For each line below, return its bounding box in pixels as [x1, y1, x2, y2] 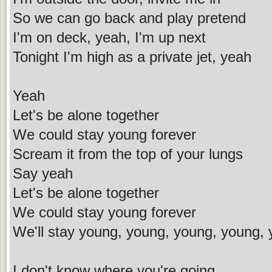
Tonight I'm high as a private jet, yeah [13, 48, 251, 65]
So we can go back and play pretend [13, 9, 246, 26]
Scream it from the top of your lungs [13, 145, 243, 162]
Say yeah [13, 165, 73, 182]
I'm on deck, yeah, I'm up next [13, 29, 206, 46]
